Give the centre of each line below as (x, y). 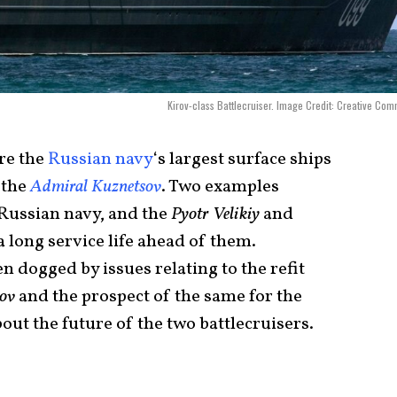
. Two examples (220, 187)
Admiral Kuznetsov (96, 187)
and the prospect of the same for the (159, 296)
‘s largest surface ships (242, 159)
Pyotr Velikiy (217, 214)
